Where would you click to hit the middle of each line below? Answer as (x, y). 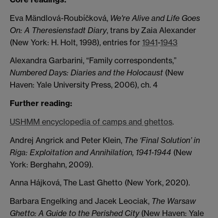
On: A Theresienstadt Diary (58, 30)
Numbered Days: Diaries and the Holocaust (86, 73)
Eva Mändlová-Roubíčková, (60, 18)
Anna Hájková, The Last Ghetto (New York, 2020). (100, 183)
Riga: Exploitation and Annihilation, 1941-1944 (91, 152)
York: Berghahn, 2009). (51, 164)
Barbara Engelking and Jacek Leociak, (81, 201)
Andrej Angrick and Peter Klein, (67, 140)
